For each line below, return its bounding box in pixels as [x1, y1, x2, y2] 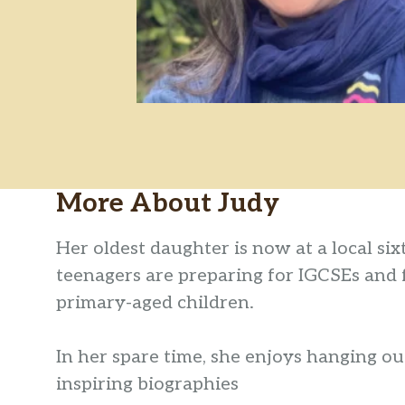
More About [56, 188, 218, 220]
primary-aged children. [56, 292, 259, 315]
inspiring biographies [56, 373, 239, 396]
